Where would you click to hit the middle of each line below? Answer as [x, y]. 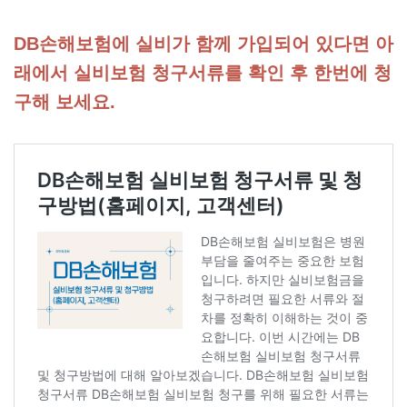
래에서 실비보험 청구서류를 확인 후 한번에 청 [203, 73]
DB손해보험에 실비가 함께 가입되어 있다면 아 [203, 44]
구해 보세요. [65, 102]
